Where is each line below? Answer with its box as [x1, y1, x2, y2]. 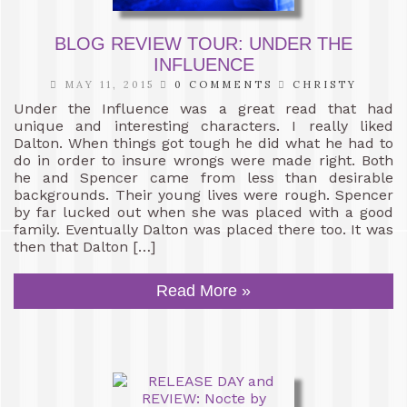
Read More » [156, 281, 251, 300]
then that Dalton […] [14, 237, 155, 255]
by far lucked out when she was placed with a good [14, 203, 393, 221]
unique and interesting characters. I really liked [14, 116, 393, 134]
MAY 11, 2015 [59, 77, 160, 91]
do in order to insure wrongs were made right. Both [14, 151, 393, 169]
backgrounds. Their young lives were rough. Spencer [14, 185, 393, 203]
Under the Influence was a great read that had [14, 99, 393, 117]
